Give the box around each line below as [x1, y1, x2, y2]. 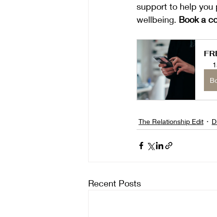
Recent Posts [88, 177, 141, 188]
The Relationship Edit [139, 117, 203, 125]
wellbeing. [137, 14, 179, 25]
